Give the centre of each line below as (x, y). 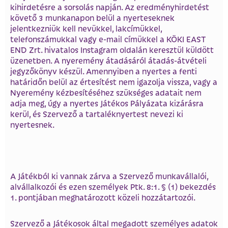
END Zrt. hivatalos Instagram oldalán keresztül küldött (112, 49)
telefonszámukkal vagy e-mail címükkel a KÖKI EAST (108, 39)
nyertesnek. (32, 124)
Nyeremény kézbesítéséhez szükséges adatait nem (106, 92)
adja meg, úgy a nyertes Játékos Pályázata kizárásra (107, 103)
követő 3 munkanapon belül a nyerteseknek (92, 17)
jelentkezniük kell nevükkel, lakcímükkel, (86, 28)
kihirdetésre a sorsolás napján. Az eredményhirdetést (110, 7)
